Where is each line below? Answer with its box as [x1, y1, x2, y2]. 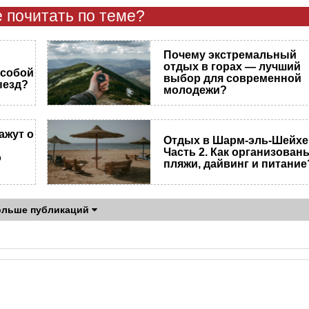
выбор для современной [163, 72, 302, 85]
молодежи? [163, 84, 228, 97]
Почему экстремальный [163, 49, 297, 61]
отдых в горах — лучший [163, 61, 301, 73]
